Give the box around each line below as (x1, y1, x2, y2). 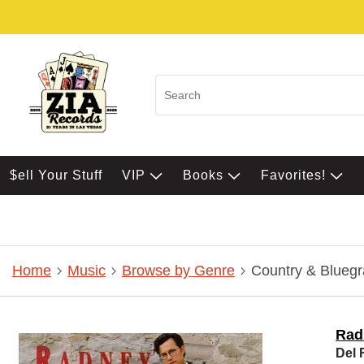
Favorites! (261, 168, 330, 182)
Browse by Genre (122, 262, 235, 279)
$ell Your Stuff (10, 168, 102, 182)
